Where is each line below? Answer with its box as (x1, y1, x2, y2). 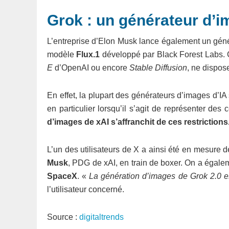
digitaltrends (79, 213, 124, 221)
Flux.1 (76, 50, 100, 59)
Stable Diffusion (129, 63, 187, 72)
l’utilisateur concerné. (47, 185, 124, 194)
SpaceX (47, 172, 77, 180)
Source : (47, 213, 79, 221)
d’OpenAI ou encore (53, 63, 129, 72)
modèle (47, 50, 77, 59)
